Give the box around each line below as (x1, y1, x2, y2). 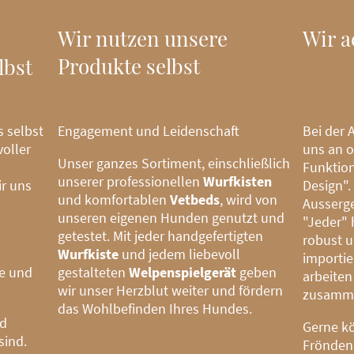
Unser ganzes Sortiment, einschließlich (58, 153, 291, 172)
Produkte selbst (58, 52, 201, 81)
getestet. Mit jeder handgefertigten (58, 226, 264, 245)
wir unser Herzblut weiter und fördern (58, 281, 284, 299)
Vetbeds (170, 190, 220, 209)
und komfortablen (58, 190, 171, 209)
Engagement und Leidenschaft (58, 121, 240, 140)
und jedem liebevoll (119, 244, 241, 263)
